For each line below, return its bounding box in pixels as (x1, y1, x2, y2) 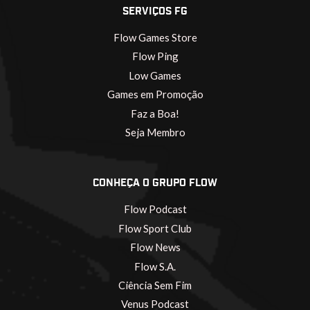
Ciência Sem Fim (118, 278, 192, 291)
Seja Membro (125, 126, 185, 139)
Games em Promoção (107, 88, 203, 101)
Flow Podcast (123, 203, 187, 216)
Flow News (129, 241, 181, 254)
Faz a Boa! (131, 107, 179, 120)
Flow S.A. (134, 259, 176, 273)
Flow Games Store (113, 30, 197, 44)
